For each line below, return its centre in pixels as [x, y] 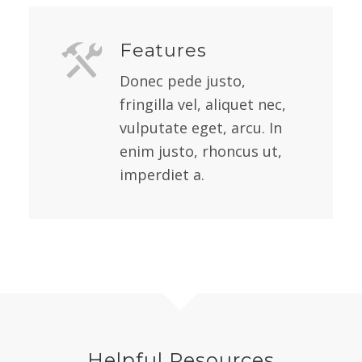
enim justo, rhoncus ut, [200, 152]
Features [163, 51]
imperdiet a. [162, 175]
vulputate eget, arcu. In [200, 128]
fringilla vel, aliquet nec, [202, 105]
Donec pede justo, [182, 81]
